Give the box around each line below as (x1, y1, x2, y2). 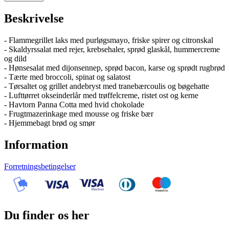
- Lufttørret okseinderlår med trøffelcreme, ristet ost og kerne (4, 91, 198, 100)
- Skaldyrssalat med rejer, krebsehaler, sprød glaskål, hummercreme (4, 45, 220, 54)
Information (4, 138, 68, 152)
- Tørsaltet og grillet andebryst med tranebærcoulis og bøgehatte (4, 82, 209, 91)
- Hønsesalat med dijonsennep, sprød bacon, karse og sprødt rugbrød (4, 63, 225, 73)
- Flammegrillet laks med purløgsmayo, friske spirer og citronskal (4, 36, 213, 45)
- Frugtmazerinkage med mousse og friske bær (4, 109, 153, 119)
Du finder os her (4, 208, 89, 222)
